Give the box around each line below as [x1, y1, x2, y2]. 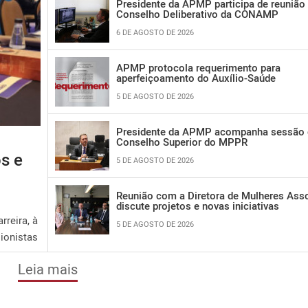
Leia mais [17, 259, 78, 278]
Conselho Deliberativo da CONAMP [116, 6, 281, 21]
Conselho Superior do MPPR [116, 134, 247, 148]
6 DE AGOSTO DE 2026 [116, 26, 194, 37]
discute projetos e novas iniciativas [116, 198, 279, 212]
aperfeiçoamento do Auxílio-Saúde [116, 70, 276, 85]
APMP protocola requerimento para [116, 60, 280, 74]
